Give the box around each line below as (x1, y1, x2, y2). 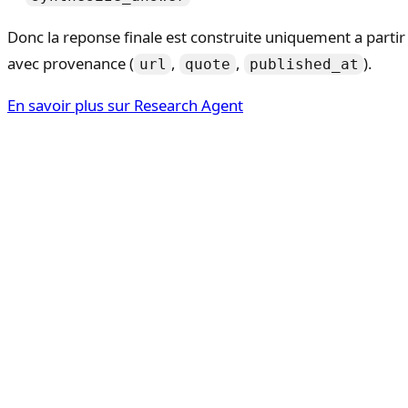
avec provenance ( (7, 52, 134, 74)
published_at (249, 55, 359, 73)
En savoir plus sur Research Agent (7, 94, 243, 116)
